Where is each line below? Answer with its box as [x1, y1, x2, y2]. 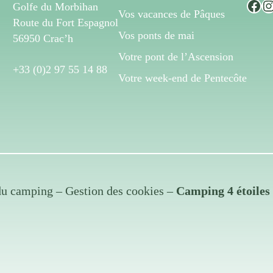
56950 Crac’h [12, 32, 73, 45]
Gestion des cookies [65, 184, 164, 198]
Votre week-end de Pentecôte [118, 71, 247, 84]
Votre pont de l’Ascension [118, 50, 233, 63]
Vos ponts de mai [118, 29, 194, 41]
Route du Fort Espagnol [12, 16, 118, 29]
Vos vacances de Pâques [118, 7, 225, 20]
